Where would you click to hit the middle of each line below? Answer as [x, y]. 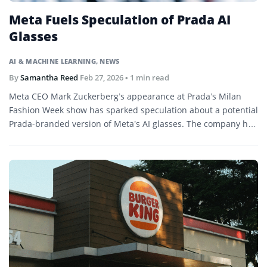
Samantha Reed [49, 78]
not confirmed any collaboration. [74, 138]
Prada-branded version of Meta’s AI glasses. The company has [133, 124]
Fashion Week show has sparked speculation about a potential [133, 110]
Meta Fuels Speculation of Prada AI [120, 20]
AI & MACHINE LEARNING [52, 61]
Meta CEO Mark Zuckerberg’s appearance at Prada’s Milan [125, 97]
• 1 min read [146, 78]
